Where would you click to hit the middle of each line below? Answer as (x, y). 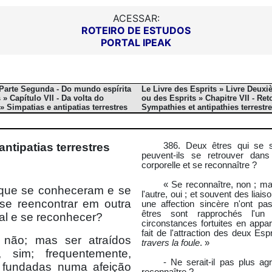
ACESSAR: (136, 18)
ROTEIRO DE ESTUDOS (136, 30)
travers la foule (171, 243)
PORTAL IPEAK (136, 42)
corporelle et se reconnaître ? (199, 165)
